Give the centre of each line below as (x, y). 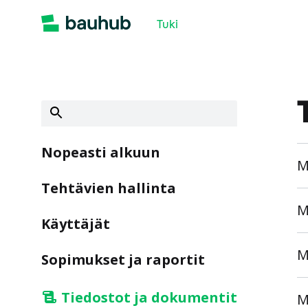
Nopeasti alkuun (101, 152)
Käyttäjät (76, 224)
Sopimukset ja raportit (123, 260)
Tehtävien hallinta (109, 188)
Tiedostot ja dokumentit (149, 297)
